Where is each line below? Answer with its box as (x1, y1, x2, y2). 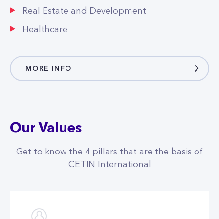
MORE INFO (25, 24, 72, 33)
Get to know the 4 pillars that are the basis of (16, 108, 203, 116)
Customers (22, 209, 69, 218)
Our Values (10, 82, 82, 96)
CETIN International (68, 120, 151, 129)
